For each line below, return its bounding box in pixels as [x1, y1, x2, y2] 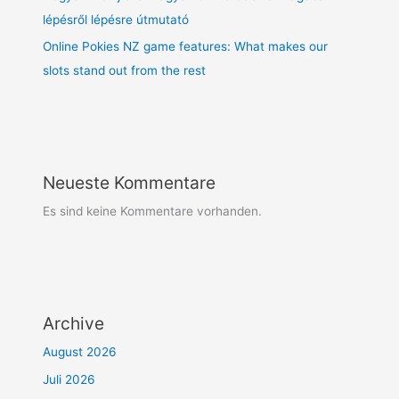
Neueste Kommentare [43, 172, 216, 194]
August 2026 [43, 345, 118, 360]
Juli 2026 [43, 371, 96, 387]
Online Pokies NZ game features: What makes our [43, 39, 329, 54]
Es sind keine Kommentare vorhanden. [43, 204, 263, 219]
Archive [43, 313, 105, 335]
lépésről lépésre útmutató [43, 12, 190, 27]
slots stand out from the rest [43, 63, 207, 78]
